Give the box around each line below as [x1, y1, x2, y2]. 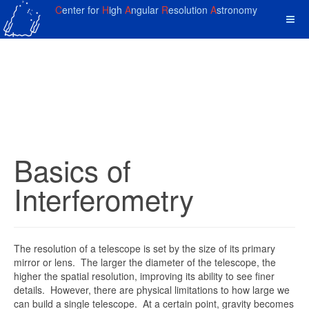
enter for [62, 3, 102, 17]
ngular [131, 3, 161, 17]
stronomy [217, 3, 257, 17]
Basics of [14, 149, 131, 190]
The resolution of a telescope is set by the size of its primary [14, 241, 275, 255]
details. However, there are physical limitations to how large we [14, 283, 290, 297]
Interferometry [14, 178, 194, 219]
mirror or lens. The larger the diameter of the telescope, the [14, 255, 276, 269]
